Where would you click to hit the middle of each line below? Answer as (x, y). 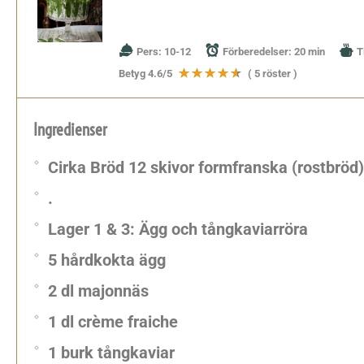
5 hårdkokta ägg (107, 260)
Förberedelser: (257, 52)
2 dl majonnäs (98, 291)
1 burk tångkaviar (111, 353)
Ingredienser (70, 130)
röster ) (279, 74)
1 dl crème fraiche (113, 322)
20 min (311, 52)
